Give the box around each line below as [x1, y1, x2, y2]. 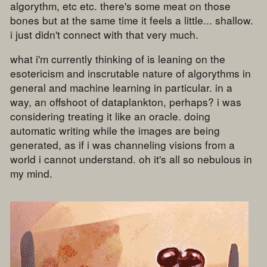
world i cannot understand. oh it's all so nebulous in [10, 151, 253, 166]
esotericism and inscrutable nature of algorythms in [10, 65, 252, 80]
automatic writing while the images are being [10, 122, 221, 138]
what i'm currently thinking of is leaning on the [10, 51, 226, 66]
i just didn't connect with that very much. [10, 26, 199, 42]
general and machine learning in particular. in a [10, 79, 233, 95]
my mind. [10, 165, 53, 181]
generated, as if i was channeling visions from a [10, 136, 235, 152]
